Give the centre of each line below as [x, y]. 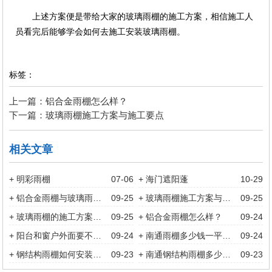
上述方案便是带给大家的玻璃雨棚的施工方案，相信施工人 [143, 16]
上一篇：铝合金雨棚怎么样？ [69, 101]
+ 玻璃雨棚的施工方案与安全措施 [97, 217]
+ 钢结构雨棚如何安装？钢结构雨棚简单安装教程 [97, 254]
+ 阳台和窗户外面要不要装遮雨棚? [97, 236]
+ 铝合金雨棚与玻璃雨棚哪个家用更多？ [97, 198]
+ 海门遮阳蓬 [164, 179]
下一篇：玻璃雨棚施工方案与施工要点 [87, 115]
